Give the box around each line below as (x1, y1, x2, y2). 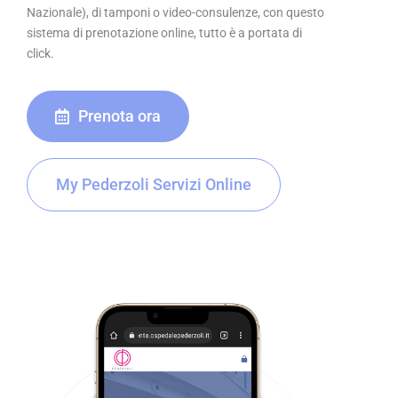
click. (27, 46, 54, 61)
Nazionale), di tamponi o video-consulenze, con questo (27, 5, 324, 20)
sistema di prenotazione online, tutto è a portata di (27, 26, 302, 41)
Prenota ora (78, 107, 161, 126)
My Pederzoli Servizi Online (56, 175, 251, 195)
